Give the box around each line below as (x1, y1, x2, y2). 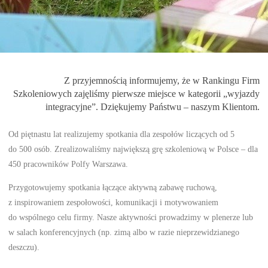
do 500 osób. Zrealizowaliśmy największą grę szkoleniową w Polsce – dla (8, 144, 258, 154)
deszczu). (8, 242, 40, 252)
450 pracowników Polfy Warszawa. (8, 159, 129, 169)
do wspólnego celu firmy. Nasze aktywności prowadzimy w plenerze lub (8, 212, 254, 223)
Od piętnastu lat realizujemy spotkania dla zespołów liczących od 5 (8, 129, 235, 139)
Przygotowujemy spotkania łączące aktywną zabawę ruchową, (8, 182, 218, 193)
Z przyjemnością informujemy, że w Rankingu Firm (63, 75, 260, 86)
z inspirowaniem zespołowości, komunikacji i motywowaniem (8, 197, 219, 208)
